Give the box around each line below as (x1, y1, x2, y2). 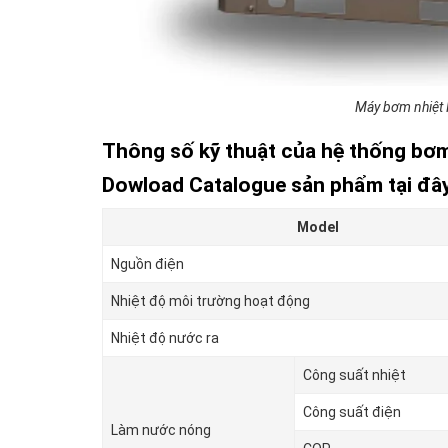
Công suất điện (303, 404, 401, 421)
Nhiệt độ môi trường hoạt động (111, 293, 310, 310)
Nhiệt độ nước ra (111, 330, 219, 347)
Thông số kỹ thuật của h (102, 139, 333, 164)
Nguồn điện (111, 256, 184, 273)
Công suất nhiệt (303, 367, 406, 384)
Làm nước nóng (111, 422, 211, 439)
